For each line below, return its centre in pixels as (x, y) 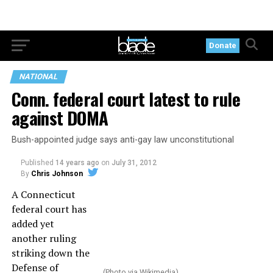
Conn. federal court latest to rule (126, 99)
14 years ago (77, 163)
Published (37, 163)
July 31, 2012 (134, 163)
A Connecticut (43, 194)
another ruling (44, 238)
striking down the (50, 253)
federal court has (49, 209)
